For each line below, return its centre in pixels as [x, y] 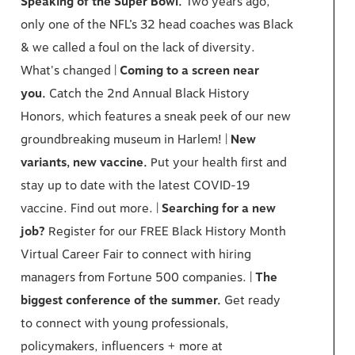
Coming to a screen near [190, 71]
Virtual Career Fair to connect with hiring [136, 254]
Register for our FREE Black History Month [168, 231]
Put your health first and [219, 162]
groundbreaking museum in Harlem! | [126, 139]
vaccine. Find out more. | [92, 208]
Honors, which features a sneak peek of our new [156, 116]
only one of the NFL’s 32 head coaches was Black [157, 25]
